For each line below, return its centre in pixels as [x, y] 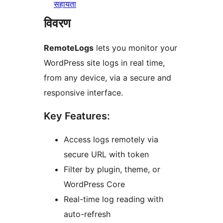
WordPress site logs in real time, [104, 63]
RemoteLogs [69, 48]
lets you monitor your [135, 48]
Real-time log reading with [113, 199]
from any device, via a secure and [108, 78]
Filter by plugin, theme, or [112, 169]
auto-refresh [87, 214]
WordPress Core [94, 184]
